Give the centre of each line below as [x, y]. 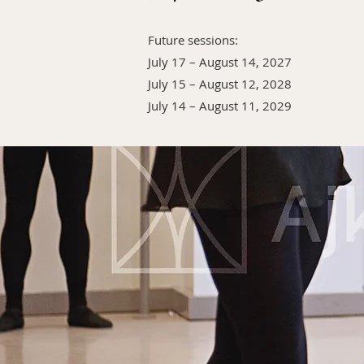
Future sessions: [193, 40]
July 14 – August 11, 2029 [220, 106]
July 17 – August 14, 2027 [220, 62]
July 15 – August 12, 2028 [220, 84]
